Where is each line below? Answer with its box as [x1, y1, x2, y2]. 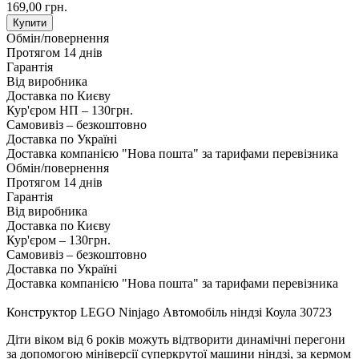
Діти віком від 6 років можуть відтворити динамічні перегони [6, 333, 345, 347]
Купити [13, 17, 46, 30]
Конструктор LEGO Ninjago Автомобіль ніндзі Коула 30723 [6, 305, 332, 320]
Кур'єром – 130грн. [6, 233, 111, 248]
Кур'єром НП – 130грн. [6, 103, 133, 118]
